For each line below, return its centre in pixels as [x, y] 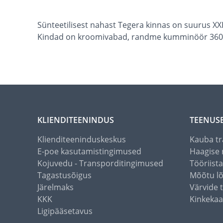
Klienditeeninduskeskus [82, 140]
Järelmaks [56, 187]
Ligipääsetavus [65, 211]
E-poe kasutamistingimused [89, 152]
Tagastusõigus [64, 175]
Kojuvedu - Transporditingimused [100, 164]
